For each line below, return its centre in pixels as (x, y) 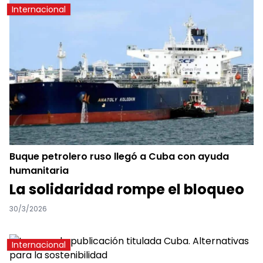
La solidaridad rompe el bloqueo (127, 189)
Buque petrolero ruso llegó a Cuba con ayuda (119, 156)
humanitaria (39, 170)
